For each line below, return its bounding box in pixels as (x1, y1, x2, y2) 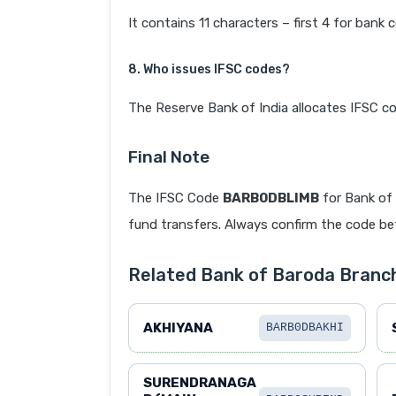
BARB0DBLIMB (223, 190, 319, 207)
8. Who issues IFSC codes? (128, 62, 290, 78)
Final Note (128, 147, 209, 168)
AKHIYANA (143, 319, 213, 336)
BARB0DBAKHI (265, 321, 344, 335)
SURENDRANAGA (143, 375, 256, 392)
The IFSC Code (128, 190, 223, 207)
